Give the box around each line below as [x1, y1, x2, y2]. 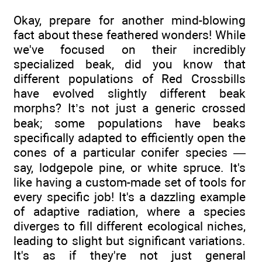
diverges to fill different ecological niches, [13, 219, 246, 234]
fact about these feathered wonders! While [13, 27, 246, 43]
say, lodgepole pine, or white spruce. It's [13, 160, 246, 175]
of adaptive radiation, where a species [13, 204, 246, 219]
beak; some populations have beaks [13, 116, 246, 131]
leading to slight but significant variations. [13, 233, 246, 249]
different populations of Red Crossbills [13, 71, 246, 87]
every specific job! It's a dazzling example [13, 189, 246, 205]
